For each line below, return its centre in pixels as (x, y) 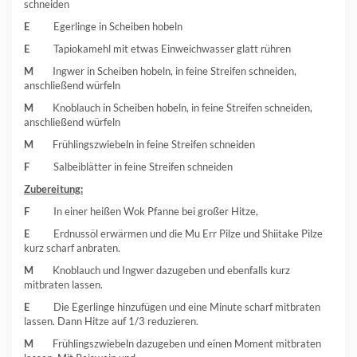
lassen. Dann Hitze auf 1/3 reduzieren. (111, 321)
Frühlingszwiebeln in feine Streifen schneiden (154, 144)
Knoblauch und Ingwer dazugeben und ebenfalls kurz (163, 270)
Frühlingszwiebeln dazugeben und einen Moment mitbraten (178, 343)
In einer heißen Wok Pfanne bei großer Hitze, (156, 211)
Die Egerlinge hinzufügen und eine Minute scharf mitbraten (175, 306)
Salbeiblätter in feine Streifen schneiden (143, 166)
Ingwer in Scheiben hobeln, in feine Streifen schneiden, (175, 71)
